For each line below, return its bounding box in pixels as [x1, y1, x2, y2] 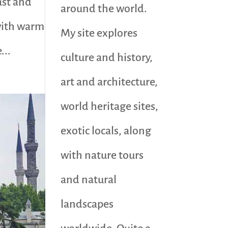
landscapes [61, 198, 114, 210]
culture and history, [61, 51, 153, 64]
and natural [61, 174, 117, 186]
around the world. [61, 3, 148, 15]
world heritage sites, [61, 100, 159, 112]
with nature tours [61, 149, 144, 161]
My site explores [61, 27, 138, 39]
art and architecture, [61, 76, 158, 88]
